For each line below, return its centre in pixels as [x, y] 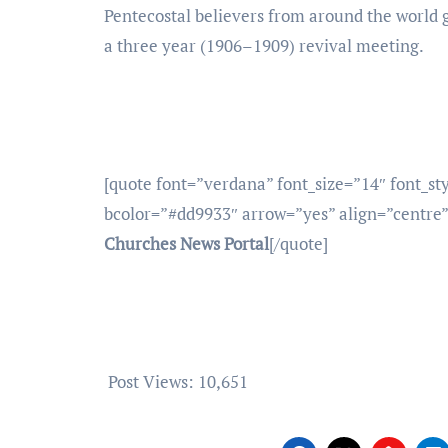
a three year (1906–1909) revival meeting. [264, 45]
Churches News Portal [186, 243]
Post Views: [151, 381]
